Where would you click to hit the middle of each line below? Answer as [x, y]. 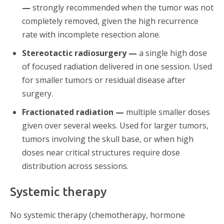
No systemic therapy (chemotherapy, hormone [97, 215]
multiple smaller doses [167, 112]
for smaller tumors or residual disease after [104, 80]
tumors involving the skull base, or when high [108, 139]
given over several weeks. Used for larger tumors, [115, 126]
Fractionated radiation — [73, 112]
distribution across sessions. [75, 166]
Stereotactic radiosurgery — [79, 53]
